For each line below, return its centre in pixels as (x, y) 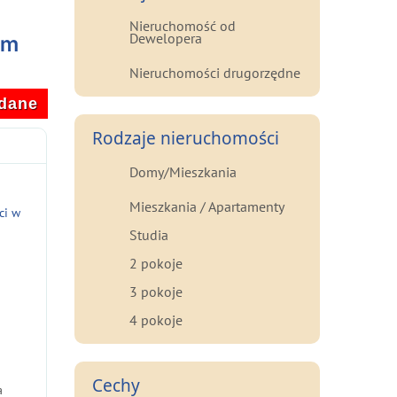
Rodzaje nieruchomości (185, 138)
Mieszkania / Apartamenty (206, 206)
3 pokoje (156, 292)
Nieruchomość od (182, 26)
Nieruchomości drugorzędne (214, 73)
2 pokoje (156, 263)
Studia (148, 235)
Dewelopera (165, 38)
